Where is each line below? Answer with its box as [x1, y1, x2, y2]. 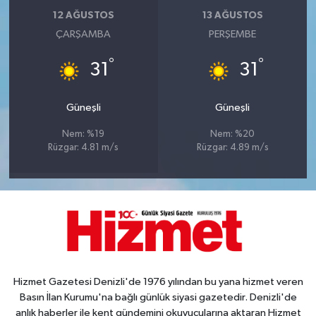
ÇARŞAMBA [56, 29, 111, 40]
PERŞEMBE [209, 29, 257, 40]
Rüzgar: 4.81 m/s [48, 143, 119, 153]
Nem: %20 [210, 130, 255, 140]
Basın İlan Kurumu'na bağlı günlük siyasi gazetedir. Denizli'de [19, 291, 297, 303]
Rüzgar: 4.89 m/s [196, 143, 269, 153]
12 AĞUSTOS [52, 10, 114, 20]
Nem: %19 [62, 130, 105, 140]
